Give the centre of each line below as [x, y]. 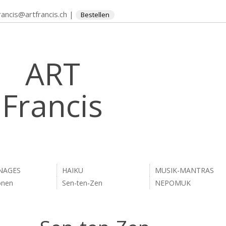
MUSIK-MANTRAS [184, 170]
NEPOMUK [173, 183]
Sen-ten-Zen [82, 183]
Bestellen [95, 15]
